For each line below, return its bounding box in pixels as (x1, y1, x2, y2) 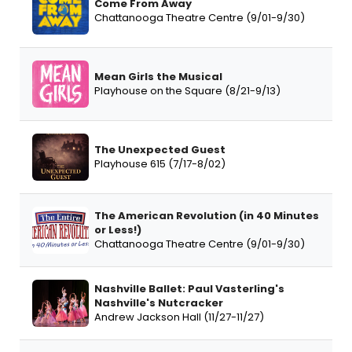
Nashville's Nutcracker (94, 295, 223, 311)
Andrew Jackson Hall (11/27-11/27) (94, 310, 264, 325)
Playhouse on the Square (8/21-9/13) (94, 83, 280, 99)
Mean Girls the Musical (94, 69, 222, 85)
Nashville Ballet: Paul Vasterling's (94, 281, 284, 297)
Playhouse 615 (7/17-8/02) (94, 156, 225, 172)
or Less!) (94, 222, 141, 238)
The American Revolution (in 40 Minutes (94, 208, 319, 224)
